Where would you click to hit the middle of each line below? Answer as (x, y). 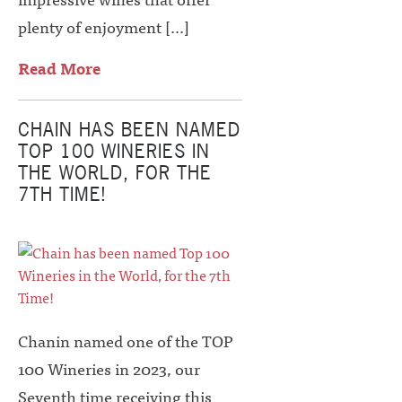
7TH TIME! (62, 194)
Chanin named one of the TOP (125, 341)
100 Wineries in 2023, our (109, 369)
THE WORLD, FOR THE (115, 173)
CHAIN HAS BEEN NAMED (129, 130)
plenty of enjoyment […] (104, 27)
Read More (59, 68)
